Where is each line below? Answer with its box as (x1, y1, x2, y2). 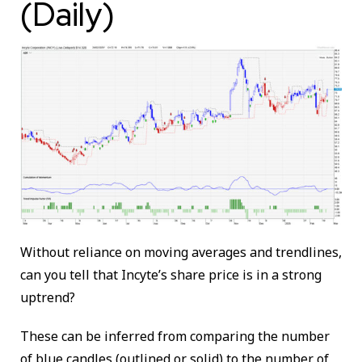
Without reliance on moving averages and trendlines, (20, 242, 342, 261)
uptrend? (20, 288, 78, 306)
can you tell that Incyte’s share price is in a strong (20, 265, 322, 284)
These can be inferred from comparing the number (20, 326, 330, 345)
